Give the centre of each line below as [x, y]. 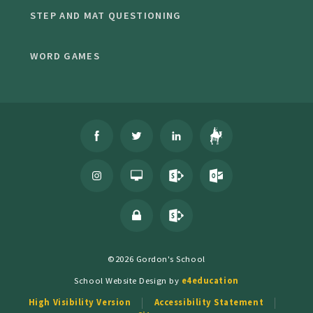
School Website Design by [128, 281]
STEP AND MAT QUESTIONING [105, 16]
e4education [210, 281]
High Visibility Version [80, 301]
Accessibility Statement [209, 301]
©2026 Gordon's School [156, 259]
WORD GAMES [65, 56]
